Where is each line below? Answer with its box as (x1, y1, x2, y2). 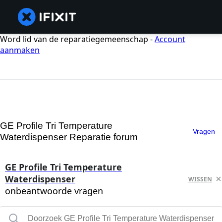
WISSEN (188, 174, 212, 183)
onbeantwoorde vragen (5, 185, 103, 197)
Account (155, 34, 185, 45)
